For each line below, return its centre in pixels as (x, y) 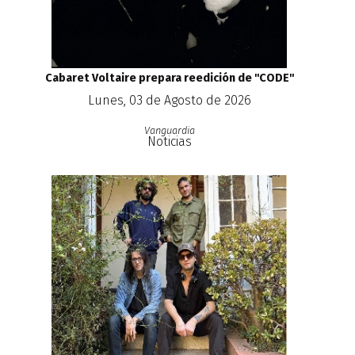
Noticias (169, 142)
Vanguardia (169, 131)
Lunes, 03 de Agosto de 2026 (169, 101)
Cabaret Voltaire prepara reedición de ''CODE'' (169, 78)
